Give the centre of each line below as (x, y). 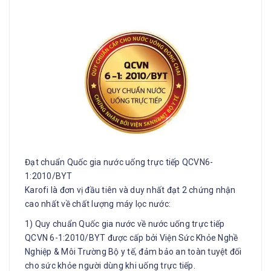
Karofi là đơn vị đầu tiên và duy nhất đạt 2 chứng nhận (130, 190)
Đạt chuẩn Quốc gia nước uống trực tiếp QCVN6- (119, 162)
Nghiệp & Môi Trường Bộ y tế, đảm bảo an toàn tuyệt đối (133, 252)
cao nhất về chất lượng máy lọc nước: (98, 204)
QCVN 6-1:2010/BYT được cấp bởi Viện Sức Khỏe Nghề (132, 238)
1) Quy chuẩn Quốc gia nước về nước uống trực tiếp (125, 224)
